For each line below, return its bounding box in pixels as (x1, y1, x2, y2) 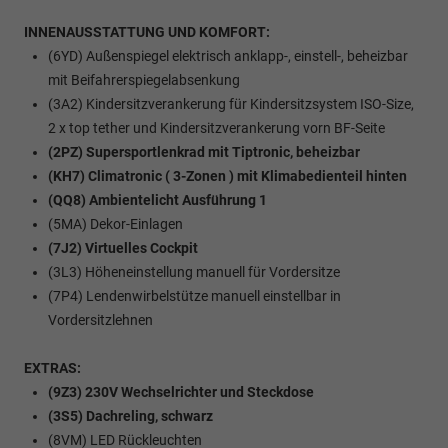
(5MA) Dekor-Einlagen (48, 216, 183, 233)
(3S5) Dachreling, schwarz (48, 408, 213, 425)
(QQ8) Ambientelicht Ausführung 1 (48, 192, 267, 209)
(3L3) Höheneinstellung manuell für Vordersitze (48, 264, 340, 281)
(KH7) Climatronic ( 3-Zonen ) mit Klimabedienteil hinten (48, 168, 407, 185)
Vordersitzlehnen (48, 312, 153, 329)
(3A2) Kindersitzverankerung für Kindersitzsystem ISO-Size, (48, 96, 414, 113)
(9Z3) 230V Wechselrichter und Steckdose (48, 384, 314, 401)
